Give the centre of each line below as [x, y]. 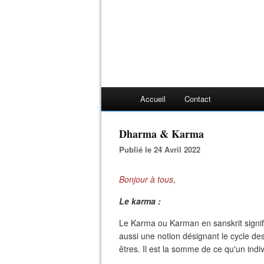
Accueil [153, 99]
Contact [198, 99]
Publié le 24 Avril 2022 [162, 149]
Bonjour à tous [146, 179]
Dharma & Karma [161, 134]
